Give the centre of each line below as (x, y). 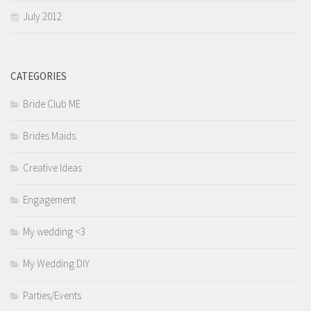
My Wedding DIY (56, 264)
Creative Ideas (52, 168)
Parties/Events (52, 296)
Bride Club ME (52, 104)
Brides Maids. (50, 136)
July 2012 (42, 17)
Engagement (49, 200)
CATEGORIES (39, 76)
